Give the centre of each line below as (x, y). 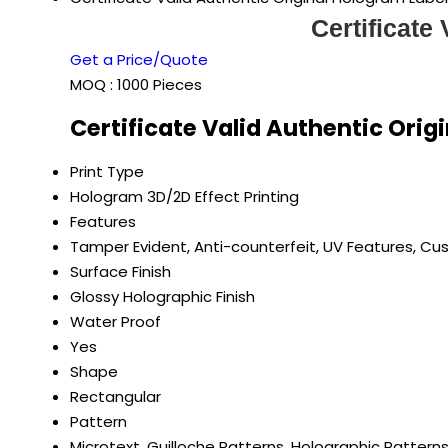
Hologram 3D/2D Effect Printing (184, 197)
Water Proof (115, 322)
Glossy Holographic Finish (162, 297)
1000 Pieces (159, 84)
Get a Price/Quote (139, 59)
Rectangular (115, 397)
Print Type (107, 172)
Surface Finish (120, 272)
